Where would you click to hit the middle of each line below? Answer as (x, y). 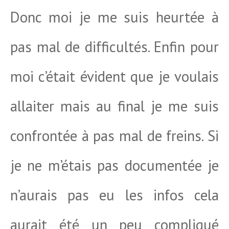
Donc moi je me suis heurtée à (114, 17)
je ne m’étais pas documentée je (114, 165)
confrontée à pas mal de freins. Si (114, 135)
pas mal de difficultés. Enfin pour (114, 47)
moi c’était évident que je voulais (114, 76)
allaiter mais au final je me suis (114, 106)
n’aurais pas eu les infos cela (114, 195)
